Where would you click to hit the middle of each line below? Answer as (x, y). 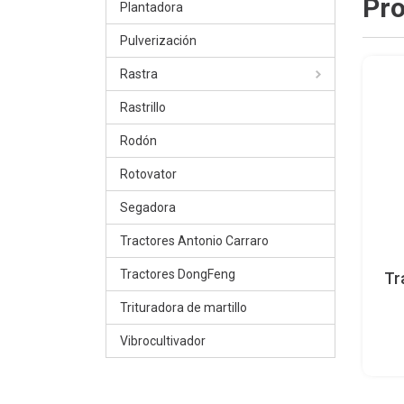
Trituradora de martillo (184, 308)
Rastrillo (143, 107)
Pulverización (158, 41)
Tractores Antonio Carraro (194, 241)
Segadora (148, 207)
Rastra (139, 74)
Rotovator (148, 174)
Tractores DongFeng (178, 274)
